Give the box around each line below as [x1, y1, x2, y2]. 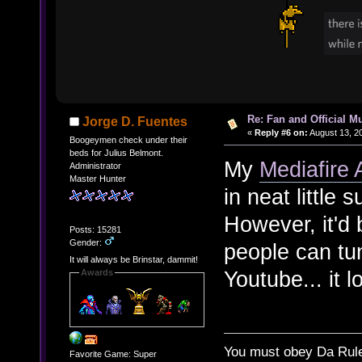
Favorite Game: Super [69, 349, 157, 360]
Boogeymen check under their [69, 134, 187, 145]
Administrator [69, 160, 121, 170]
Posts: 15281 [69, 224, 121, 234]
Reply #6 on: [254, 127, 308, 137]
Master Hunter [69, 173, 126, 183]
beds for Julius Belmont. [69, 147, 163, 158]
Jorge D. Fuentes [82, 114, 188, 128]
